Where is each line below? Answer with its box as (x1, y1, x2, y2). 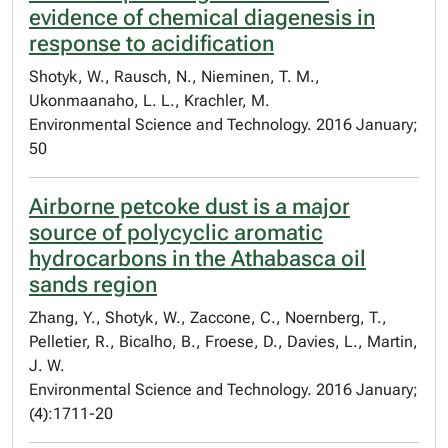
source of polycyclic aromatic (29, 220, 323, 245)
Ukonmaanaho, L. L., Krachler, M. (29, 91, 270, 110)
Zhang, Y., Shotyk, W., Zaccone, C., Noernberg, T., (29, 308, 387, 327)
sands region (29, 272, 157, 297)
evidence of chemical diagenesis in (29, 5, 375, 30)
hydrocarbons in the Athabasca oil (29, 246, 366, 271)
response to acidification (29, 31, 274, 56)
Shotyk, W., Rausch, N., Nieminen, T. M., (29, 67, 320, 86)
